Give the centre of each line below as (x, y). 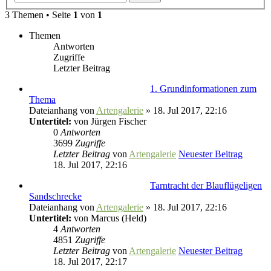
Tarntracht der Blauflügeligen (206, 185)
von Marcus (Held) (109, 218)
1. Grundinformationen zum (203, 89)
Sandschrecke (55, 196)
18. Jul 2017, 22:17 (90, 262)
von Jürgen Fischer (109, 121)
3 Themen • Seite (39, 15)
